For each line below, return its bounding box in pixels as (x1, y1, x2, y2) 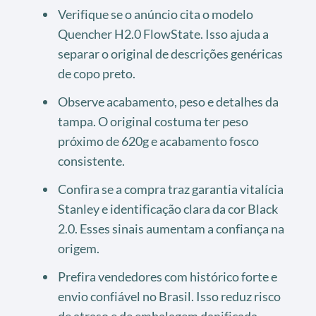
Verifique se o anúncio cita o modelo (58, 6, 253, 22)
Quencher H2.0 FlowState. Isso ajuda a (58, 25, 269, 42)
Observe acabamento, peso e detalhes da (58, 93, 279, 109)
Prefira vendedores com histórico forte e (58, 268, 277, 284)
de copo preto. (58, 65, 135, 81)
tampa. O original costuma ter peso (58, 113, 248, 129)
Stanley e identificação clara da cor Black (58, 200, 278, 217)
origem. (58, 240, 99, 256)
